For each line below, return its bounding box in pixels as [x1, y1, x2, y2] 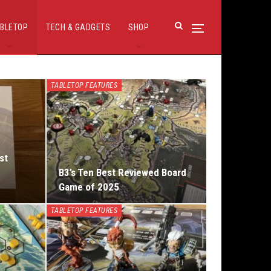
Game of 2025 [58, 181, 119, 194]
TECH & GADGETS [46, 22, 110, 32]
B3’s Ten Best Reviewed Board [58, 166, 186, 179]
